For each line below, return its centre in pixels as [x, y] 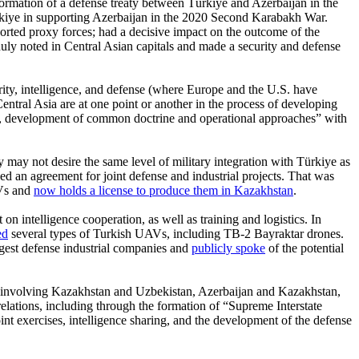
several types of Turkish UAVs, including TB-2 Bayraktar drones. [176, 233]
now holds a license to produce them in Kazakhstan [163, 190]
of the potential [305, 248]
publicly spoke [228, 248]
